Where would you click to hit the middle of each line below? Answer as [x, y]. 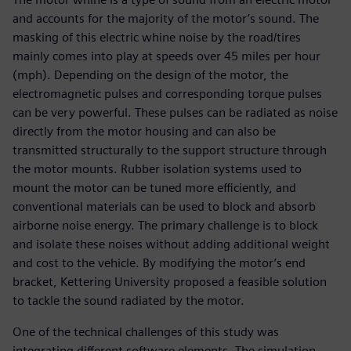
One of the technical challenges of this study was [146, 332]
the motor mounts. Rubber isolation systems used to [157, 169]
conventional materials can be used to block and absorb [164, 207]
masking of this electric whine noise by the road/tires [157, 38]
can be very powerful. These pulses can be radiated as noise [175, 113]
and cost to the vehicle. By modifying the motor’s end [159, 263]
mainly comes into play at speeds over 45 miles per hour [166, 56]
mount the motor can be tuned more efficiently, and [154, 188]
